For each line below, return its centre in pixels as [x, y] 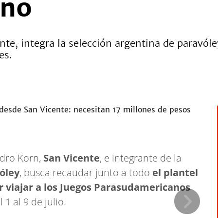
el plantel [175, 173]
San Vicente [72, 158]
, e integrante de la [141, 158]
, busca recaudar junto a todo [86, 173]
